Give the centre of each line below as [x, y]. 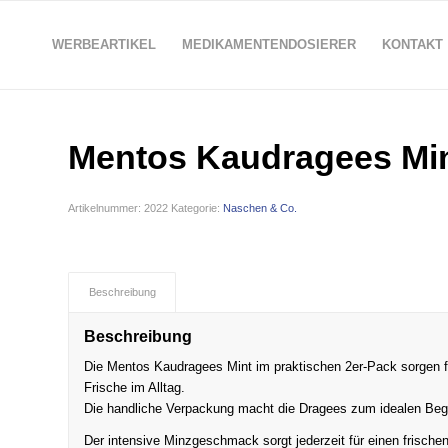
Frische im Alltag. [135, 388]
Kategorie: [197, 208]
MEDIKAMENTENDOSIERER [268, 44]
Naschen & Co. [260, 208]
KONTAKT [412, 44]
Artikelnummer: [106, 208]
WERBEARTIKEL [103, 44]
